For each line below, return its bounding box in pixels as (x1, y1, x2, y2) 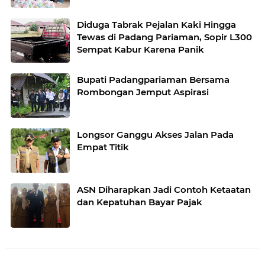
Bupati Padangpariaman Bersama (77, 74, 230, 85)
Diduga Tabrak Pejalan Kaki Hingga (77, 19, 236, 30)
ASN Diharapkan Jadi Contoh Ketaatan (77, 184, 153, 195)
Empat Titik (77, 141, 129, 153)
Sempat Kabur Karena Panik (77, 44, 204, 55)
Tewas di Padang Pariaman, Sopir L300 (77, 31, 252, 43)
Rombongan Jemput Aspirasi (77, 86, 209, 98)
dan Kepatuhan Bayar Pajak (77, 196, 202, 208)
